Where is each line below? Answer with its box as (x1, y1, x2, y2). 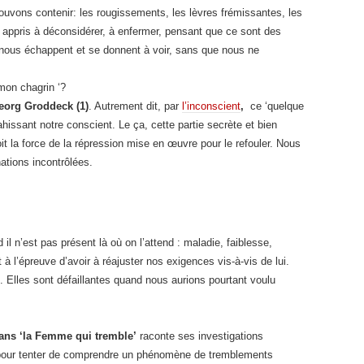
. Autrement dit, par (89, 100, 182, 112)
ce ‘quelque (244, 100, 304, 112)
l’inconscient (182, 100, 240, 112)
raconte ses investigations (136, 330, 263, 342)
